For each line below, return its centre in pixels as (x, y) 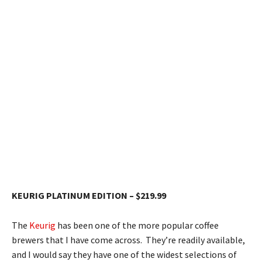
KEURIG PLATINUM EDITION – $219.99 (89, 195)
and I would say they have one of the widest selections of (124, 254)
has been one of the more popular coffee (137, 225)
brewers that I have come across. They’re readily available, (128, 239)
